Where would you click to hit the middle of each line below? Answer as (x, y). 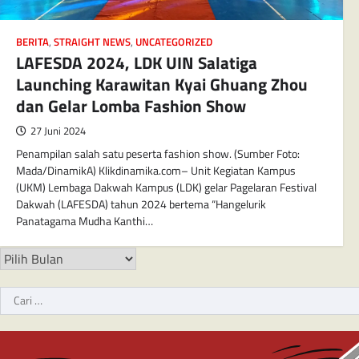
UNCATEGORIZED (174, 42)
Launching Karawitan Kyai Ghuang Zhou (162, 85)
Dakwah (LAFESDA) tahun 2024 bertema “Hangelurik (141, 205)
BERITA (32, 42)
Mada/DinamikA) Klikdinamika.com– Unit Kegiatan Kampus (156, 171)
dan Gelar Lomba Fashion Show (131, 106)
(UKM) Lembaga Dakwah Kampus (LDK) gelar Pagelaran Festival (166, 188)
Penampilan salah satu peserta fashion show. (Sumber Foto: (158, 154)
